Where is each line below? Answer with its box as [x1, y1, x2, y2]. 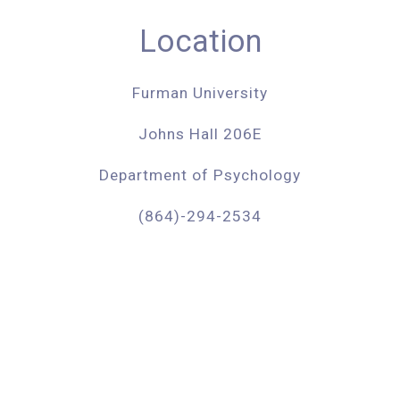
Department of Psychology [99, 166, 301, 184]
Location [138, 23, 262, 59]
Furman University [132, 84, 268, 102]
